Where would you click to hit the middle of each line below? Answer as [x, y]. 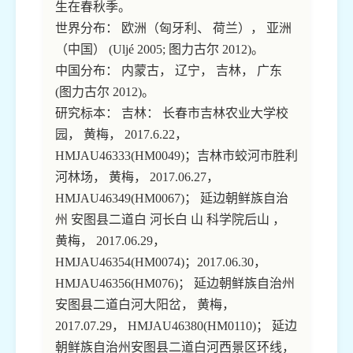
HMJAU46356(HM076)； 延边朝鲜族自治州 [175, 284]
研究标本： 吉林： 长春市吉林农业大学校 [172, 113]
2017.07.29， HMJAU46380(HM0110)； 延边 [176, 326]
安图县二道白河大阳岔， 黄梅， [145, 305]
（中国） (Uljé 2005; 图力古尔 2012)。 [160, 50]
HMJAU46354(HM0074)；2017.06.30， [161, 262]
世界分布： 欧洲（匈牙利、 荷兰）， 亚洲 [173, 28]
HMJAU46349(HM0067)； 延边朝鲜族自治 [172, 199]
